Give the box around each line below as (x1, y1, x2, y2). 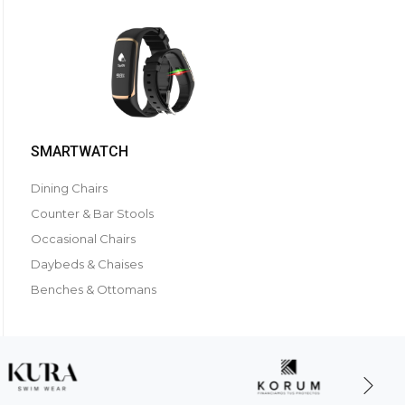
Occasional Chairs (31, 231, 136, 246)
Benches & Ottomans (31, 282, 156, 297)
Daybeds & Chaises (31, 257, 143, 271)
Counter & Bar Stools (31, 206, 154, 221)
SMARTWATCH (31, 143, 128, 160)
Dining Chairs (31, 181, 108, 195)
